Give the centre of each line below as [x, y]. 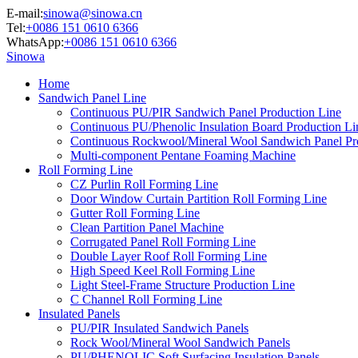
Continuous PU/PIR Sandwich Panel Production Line [206, 112]
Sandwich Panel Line [92, 98]
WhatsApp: [35, 42]
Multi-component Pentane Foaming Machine [183, 155]
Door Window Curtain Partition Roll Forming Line [199, 199]
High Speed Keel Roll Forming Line [163, 270]
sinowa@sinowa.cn [93, 13]
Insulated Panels [79, 314]
